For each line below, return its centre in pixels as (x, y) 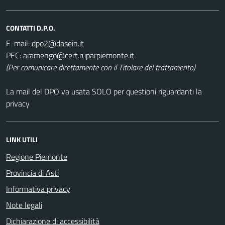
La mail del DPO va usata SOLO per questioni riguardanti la (104, 91)
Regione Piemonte (37, 156)
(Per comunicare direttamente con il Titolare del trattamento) (101, 67)
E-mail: (18, 43)
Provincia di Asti (32, 173)
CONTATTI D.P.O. (31, 28)
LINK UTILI (22, 139)
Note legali (24, 205)
